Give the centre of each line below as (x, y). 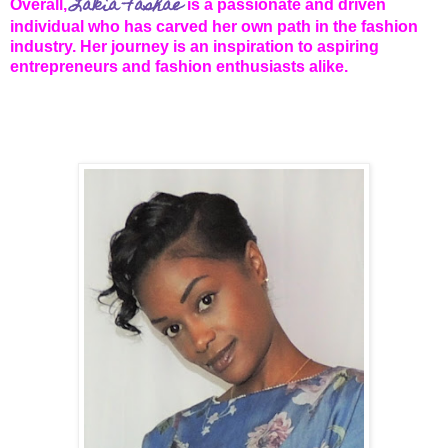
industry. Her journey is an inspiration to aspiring (194, 47)
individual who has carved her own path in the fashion (214, 27)
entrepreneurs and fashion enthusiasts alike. (179, 67)
